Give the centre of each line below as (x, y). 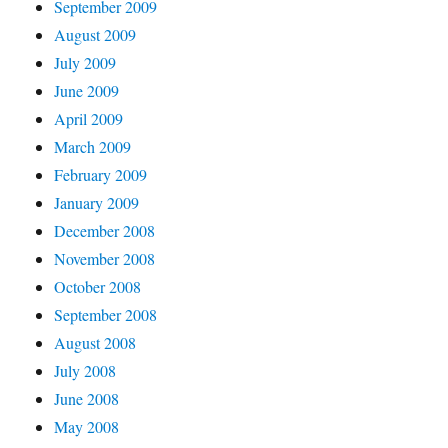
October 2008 (98, 286)
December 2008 (105, 230)
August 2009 (95, 34)
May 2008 (87, 426)
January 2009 (97, 202)
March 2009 (93, 146)
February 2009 (101, 174)
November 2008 (105, 258)
